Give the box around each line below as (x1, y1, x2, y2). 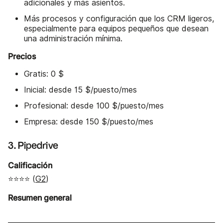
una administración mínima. (24, 34, 122, 44)
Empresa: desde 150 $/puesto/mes (24, 117, 153, 127)
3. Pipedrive (8, 141, 58, 151)
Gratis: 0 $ (24, 69, 64, 79)
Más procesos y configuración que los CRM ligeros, (24, 14, 214, 24)
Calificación (8, 160, 52, 171)
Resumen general (8, 193, 72, 203)
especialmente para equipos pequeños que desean (24, 24, 209, 34)
